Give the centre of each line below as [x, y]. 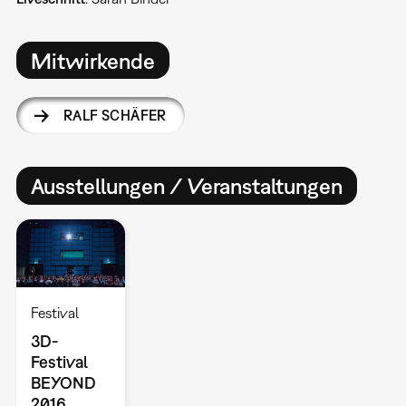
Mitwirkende [92, 60]
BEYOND [63, 382]
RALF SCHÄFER [115, 116]
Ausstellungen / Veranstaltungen [186, 186]
